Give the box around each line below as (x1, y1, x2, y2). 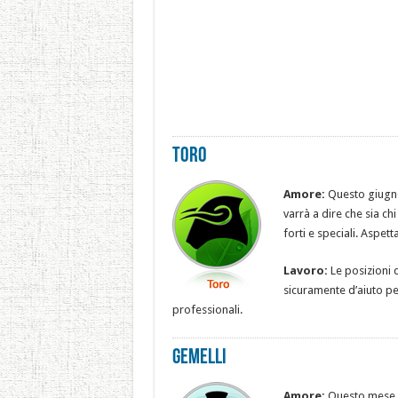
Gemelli (171, 347, 227, 369)
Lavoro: (283, 264, 328, 277)
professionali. (171, 303, 243, 316)
